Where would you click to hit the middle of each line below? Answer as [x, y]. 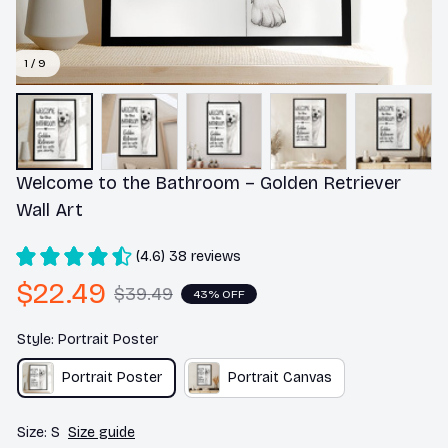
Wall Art [49, 209]
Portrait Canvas [280, 378]
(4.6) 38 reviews [188, 256]
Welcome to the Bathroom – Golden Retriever [208, 182]
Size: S [38, 432]
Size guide [101, 432]
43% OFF [219, 294]
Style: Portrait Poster [87, 339]
